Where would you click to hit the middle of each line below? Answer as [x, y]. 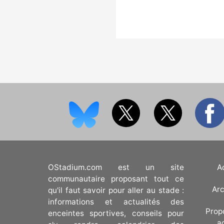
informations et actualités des [116, 201]
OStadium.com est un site [116, 167]
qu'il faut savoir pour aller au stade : [116, 190]
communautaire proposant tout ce [116, 178]
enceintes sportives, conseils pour [116, 213]
